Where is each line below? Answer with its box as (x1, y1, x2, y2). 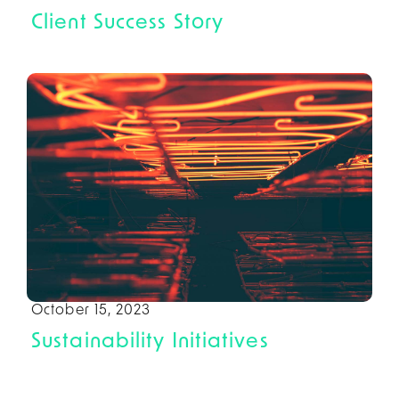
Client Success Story (31, 12, 224, 34)
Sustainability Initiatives (31, 331, 269, 353)
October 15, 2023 (31, 303, 151, 318)
